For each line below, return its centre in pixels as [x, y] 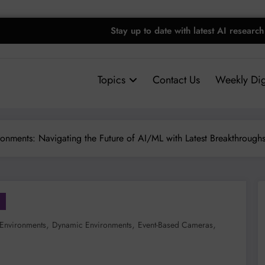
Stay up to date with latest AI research [187, 30]
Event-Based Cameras [175, 224]
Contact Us [176, 80]
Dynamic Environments [92, 224]
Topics [111, 80]
